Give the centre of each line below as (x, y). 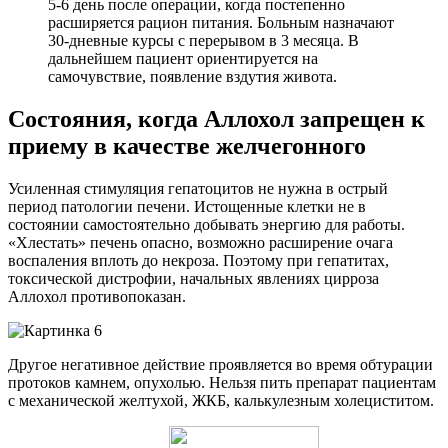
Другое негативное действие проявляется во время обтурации (220, 364)
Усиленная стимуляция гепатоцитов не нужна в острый (198, 188)
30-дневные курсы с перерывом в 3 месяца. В (203, 40)
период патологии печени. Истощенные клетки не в (187, 206)
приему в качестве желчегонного (187, 145)
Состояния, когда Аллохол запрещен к (216, 118)
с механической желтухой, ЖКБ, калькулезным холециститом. (221, 400)
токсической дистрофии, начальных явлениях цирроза (193, 278)
